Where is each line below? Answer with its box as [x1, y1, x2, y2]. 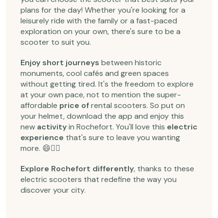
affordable [20, 100, 59, 110]
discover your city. [20, 185, 86, 195]
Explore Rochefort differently [20, 163, 134, 174]
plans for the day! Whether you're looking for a [20, 5, 185, 15]
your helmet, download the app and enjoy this [20, 111, 184, 121]
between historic [99, 57, 162, 68]
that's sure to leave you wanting [64, 132, 180, 143]
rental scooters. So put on [89, 100, 185, 110]
